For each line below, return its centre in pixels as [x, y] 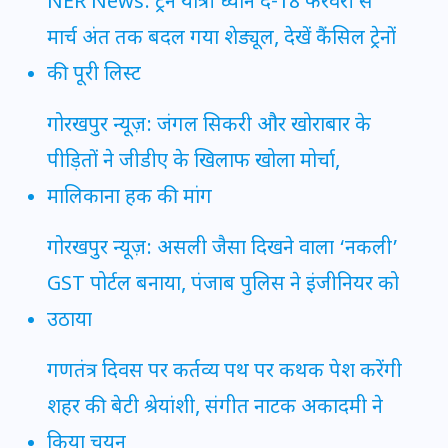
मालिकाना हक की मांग [129, 198]
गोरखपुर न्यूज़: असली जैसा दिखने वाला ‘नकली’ [222, 249]
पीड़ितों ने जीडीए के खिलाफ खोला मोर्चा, [193, 162]
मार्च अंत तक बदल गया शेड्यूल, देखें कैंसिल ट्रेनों [221, 39]
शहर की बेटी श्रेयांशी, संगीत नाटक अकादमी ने [215, 408]
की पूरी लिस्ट [94, 75]
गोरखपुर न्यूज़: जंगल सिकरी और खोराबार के [209, 126]
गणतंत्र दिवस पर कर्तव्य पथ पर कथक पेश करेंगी [224, 372]
